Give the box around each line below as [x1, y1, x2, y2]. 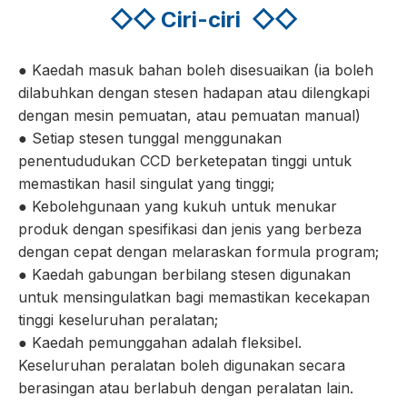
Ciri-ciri [161, 6, 252, 34]
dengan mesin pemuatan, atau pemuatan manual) [18, 106, 361, 125]
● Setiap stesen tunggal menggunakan [18, 129, 282, 148]
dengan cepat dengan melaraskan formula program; [18, 243, 379, 262]
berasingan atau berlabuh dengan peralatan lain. [18, 379, 353, 398]
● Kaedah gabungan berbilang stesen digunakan [18, 265, 351, 284]
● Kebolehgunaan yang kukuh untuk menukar [18, 197, 337, 216]
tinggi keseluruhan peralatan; [18, 311, 218, 330]
